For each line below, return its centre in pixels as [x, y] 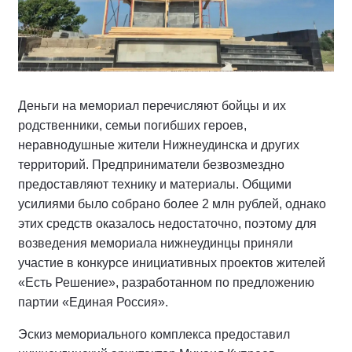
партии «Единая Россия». [93, 302]
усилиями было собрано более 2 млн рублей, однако [172, 204]
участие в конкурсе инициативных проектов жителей [172, 263]
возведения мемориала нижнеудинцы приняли [156, 244]
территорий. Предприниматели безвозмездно [151, 165]
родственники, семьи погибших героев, [132, 126]
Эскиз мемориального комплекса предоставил [154, 335]
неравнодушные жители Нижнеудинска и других [159, 145]
